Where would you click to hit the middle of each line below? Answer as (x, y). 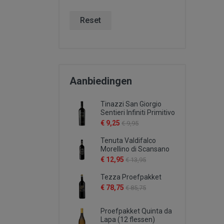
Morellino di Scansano (135, 149)
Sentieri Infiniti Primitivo (138, 112)
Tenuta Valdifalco (128, 140)
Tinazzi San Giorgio (131, 104)
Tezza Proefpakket (131, 177)
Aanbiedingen (101, 81)
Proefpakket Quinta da (136, 211)
